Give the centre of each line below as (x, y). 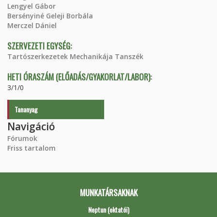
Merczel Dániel (32, 25)
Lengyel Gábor (31, 6)
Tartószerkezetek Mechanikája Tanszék (75, 56)
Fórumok (22, 138)
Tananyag (26, 109)
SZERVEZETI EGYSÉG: (40, 46)
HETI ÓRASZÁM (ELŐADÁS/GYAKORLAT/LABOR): (80, 77)
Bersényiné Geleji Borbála (50, 16)
